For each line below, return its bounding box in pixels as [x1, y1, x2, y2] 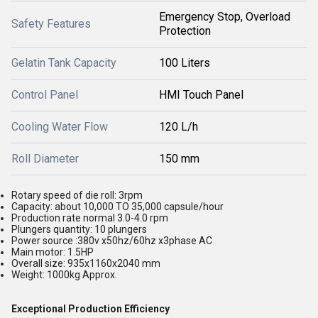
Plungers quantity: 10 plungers [11, 224, 147, 235]
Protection [159, 24, 211, 38]
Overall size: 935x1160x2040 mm [11, 258, 160, 269]
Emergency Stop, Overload [159, 10, 290, 23]
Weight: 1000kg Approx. [11, 269, 117, 280]
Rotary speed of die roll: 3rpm [11, 190, 143, 201]
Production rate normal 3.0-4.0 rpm [11, 212, 168, 224]
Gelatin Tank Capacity [11, 56, 116, 70]
